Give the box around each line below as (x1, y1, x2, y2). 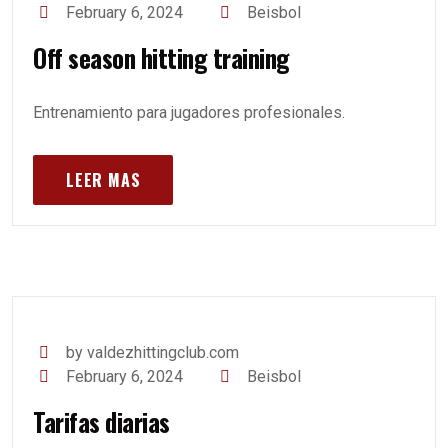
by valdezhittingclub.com (66, 343, 240, 362)
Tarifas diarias (33, 403, 170, 440)
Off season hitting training (33, 39, 290, 76)
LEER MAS (66, 168, 141, 192)
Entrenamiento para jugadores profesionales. (33, 103, 345, 122)
